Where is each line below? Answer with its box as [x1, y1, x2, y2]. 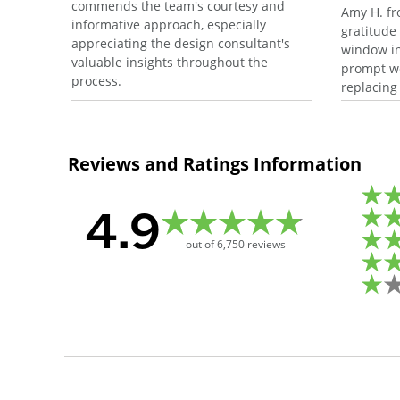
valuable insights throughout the [71, 54, 268, 71]
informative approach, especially [71, 16, 266, 34]
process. [71, 72, 121, 90]
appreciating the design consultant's [71, 35, 290, 53]
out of [186, 236, 217, 251]
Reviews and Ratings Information [68, 152, 362, 177]
